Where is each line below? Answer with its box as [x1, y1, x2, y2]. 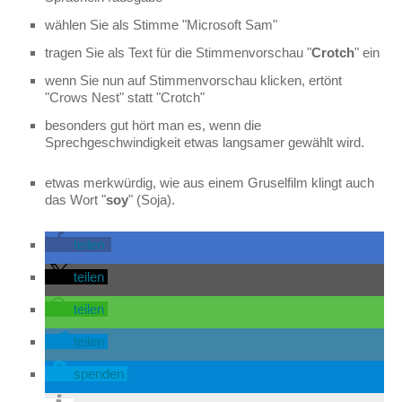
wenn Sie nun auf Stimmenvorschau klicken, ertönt [45, 73, 342, 88]
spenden [74, 366, 124, 381]
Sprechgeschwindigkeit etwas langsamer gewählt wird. [45, 135, 364, 150]
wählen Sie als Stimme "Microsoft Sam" [45, 17, 277, 32]
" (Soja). [128, 192, 175, 207]
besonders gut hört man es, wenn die [45, 118, 261, 133]
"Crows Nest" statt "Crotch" [45, 90, 205, 105]
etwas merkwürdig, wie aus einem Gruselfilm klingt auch [45, 175, 374, 190]
